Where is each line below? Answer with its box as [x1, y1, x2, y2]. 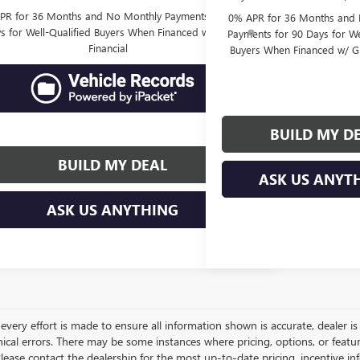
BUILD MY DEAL [58, 155, 168, 174]
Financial [88, 41, 128, 55]
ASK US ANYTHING [47, 200, 179, 219]
